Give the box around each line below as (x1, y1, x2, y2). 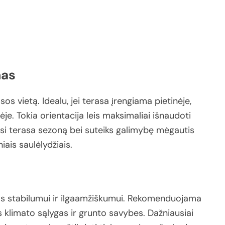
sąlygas (38, 206, 71, 219)
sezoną (38, 124, 70, 137)
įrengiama (111, 95, 155, 107)
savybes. (109, 206, 148, 219)
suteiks (85, 124, 116, 137)
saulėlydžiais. (19, 139, 72, 151)
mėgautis (156, 124, 194, 137)
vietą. (18, 95, 42, 107)
